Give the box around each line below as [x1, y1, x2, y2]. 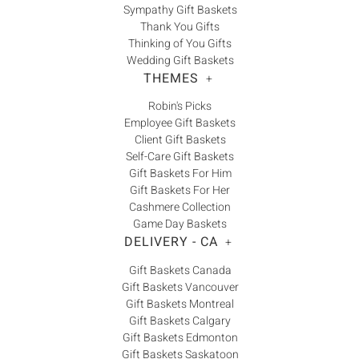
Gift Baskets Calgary [129, 313, 231, 330]
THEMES [143, 68, 199, 88]
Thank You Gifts [140, 18, 220, 35]
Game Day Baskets [133, 216, 227, 233]
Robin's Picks [148, 98, 212, 115]
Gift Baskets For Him [128, 165, 232, 183]
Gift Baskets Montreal [126, 296, 234, 313]
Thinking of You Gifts [128, 34, 232, 52]
